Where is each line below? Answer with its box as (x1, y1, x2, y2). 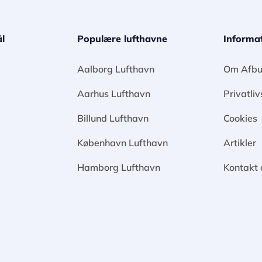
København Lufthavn (77, 136, 168, 149)
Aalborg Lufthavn (77, 63, 154, 75)
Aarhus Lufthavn (77, 87, 150, 99)
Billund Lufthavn (77, 112, 149, 124)
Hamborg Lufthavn (77, 161, 160, 173)
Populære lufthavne (77, 32, 167, 44)
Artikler (223, 136, 256, 149)
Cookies (223, 112, 257, 124)
